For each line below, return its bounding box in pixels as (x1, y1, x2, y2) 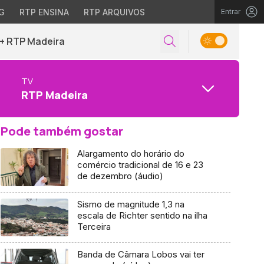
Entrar (221, 7, 240, 16)
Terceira (77, 220, 111, 232)
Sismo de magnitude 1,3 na (77, 198, 184, 210)
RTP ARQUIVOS (83, 7, 145, 17)
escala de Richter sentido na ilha (77, 209, 207, 221)
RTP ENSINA (19, 7, 69, 17)
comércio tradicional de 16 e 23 (77, 159, 203, 170)
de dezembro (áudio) (77, 170, 163, 181)
